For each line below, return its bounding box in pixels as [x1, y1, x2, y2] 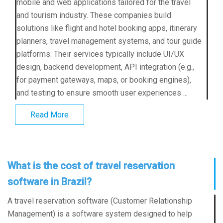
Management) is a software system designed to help [7, 209, 192, 219]
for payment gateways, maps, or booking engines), [16, 75, 191, 85]
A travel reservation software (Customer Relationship [7, 196, 192, 206]
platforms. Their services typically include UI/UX [16, 49, 184, 59]
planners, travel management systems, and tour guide [16, 36, 202, 46]
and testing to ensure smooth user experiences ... [16, 88, 188, 98]
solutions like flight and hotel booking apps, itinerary [16, 23, 197, 33]
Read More [30, 110, 69, 119]
